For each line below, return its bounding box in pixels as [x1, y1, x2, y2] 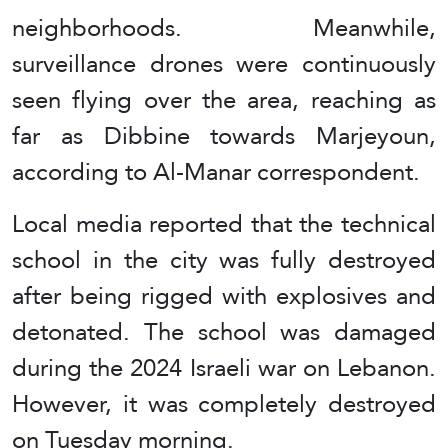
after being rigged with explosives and [12, 272, 436, 318]
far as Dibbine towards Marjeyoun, [12, 112, 436, 158]
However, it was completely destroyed [12, 380, 436, 426]
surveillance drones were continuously [12, 40, 436, 86]
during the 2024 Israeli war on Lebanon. [12, 344, 436, 390]
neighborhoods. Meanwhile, [12, 4, 436, 50]
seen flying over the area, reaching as [12, 76, 436, 122]
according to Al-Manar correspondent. [12, 148, 420, 194]
